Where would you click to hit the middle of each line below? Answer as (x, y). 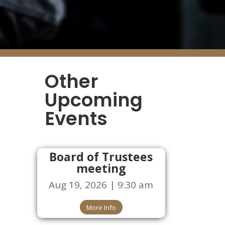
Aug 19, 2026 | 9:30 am (101, 185)
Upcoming (94, 100)
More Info (101, 207)
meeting (101, 168)
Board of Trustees (101, 156)
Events (76, 119)
